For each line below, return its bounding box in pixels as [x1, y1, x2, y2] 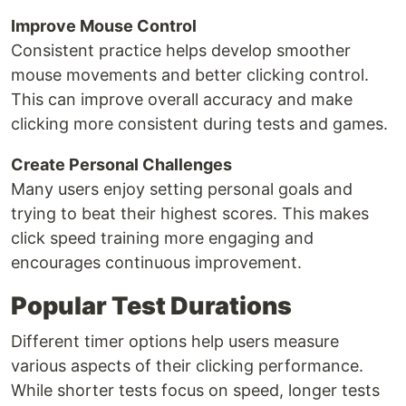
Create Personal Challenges [11, 154, 232, 174]
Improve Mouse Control [11, 15, 197, 35]
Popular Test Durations [11, 290, 292, 321]
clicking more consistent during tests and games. [11, 113, 388, 133]
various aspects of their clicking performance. [11, 355, 363, 375]
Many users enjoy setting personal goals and [11, 179, 353, 198]
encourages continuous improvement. [11, 252, 302, 272]
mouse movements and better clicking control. [11, 64, 369, 84]
